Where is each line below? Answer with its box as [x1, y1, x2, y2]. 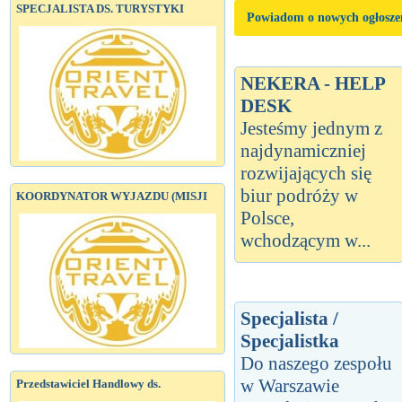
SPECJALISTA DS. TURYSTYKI [16, 2, 184, 15]
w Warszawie [240, 374, 339, 397]
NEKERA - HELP [240, 72, 385, 94]
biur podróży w [240, 184, 358, 206]
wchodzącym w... [240, 229, 371, 251]
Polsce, [240, 206, 294, 229]
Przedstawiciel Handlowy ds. [16, 377, 161, 390]
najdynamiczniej [240, 139, 366, 162]
